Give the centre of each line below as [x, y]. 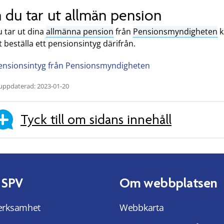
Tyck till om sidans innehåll [96, 120]
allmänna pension [80, 31]
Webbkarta [142, 207]
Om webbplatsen [168, 183]
